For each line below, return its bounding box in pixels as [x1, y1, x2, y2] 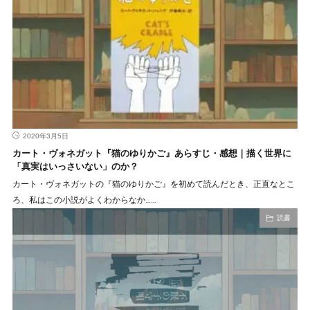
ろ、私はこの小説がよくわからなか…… [12, 195, 156, 206]
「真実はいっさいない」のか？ [12, 161, 138, 172]
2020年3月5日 [22, 132, 69, 140]
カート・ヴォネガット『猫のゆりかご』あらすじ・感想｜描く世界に [12, 148, 291, 159]
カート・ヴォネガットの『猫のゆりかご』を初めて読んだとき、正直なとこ [12, 179, 295, 190]
